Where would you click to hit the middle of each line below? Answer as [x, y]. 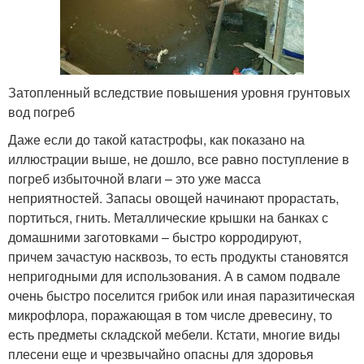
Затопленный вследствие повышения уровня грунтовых [179, 92]
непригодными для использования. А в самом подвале [174, 275]
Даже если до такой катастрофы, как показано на [156, 139]
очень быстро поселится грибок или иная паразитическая [182, 295]
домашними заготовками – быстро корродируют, [155, 236]
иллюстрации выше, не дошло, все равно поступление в [179, 158]
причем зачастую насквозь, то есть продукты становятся [178, 256]
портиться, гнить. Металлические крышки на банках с [168, 217]
